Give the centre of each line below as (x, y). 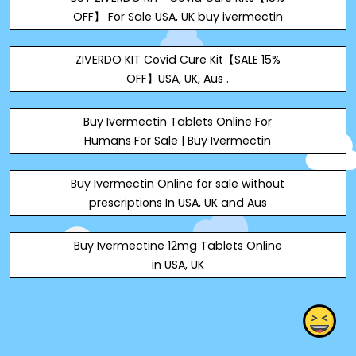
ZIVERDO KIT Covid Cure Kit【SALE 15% (178, 60)
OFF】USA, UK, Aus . (178, 79)
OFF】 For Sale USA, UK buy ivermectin (178, 17)
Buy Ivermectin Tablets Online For (178, 122)
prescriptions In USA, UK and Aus (178, 203)
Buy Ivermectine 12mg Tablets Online (178, 246)
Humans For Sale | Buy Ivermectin (178, 141)
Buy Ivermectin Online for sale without (178, 184)
